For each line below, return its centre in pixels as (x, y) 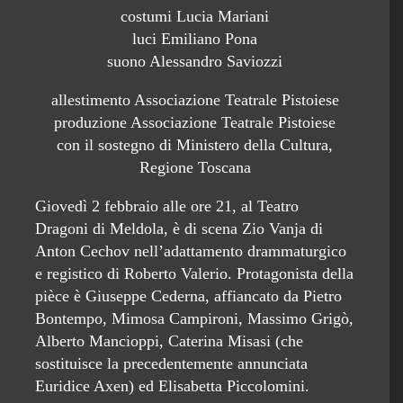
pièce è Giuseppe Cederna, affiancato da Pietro (188, 296)
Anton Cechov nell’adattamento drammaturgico (191, 251)
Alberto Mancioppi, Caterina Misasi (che (169, 340)
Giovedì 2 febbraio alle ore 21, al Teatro (167, 206)
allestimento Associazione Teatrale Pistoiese (195, 99)
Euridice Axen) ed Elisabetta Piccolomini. (172, 385)
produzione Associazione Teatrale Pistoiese (195, 122)
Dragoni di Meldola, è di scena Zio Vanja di (179, 228)
